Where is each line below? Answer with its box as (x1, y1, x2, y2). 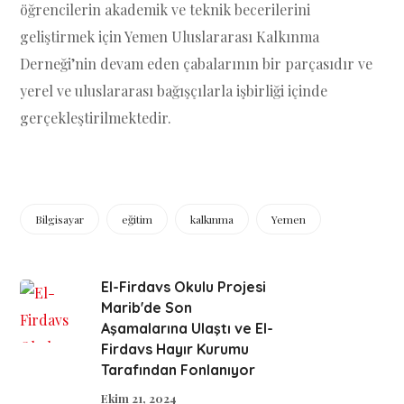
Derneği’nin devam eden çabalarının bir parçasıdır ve (20, 54, 373, 73)
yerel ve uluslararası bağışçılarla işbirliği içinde (20, 81, 328, 100)
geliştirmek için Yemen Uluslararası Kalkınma (20, 27, 320, 46)
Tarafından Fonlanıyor (101, 361, 256, 379)
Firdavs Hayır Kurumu (101, 340, 250, 358)
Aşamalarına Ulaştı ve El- (101, 319, 274, 337)
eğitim (122, 212, 153, 226)
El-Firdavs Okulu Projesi (101, 278, 267, 296)
